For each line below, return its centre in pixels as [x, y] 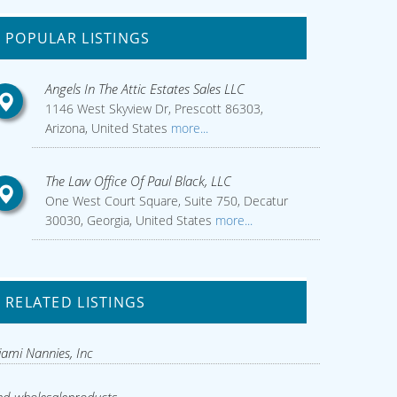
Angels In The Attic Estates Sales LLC [144, 89]
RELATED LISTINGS [76, 303]
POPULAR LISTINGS [78, 38]
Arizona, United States [106, 128]
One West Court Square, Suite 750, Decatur [166, 201]
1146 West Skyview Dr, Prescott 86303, [154, 109]
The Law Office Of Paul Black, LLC [138, 181]
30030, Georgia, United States [128, 220]
